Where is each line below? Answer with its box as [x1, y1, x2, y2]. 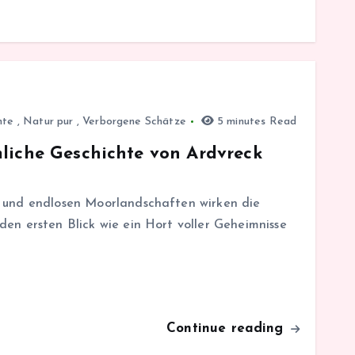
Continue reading [166, 321, 288, 335]
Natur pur [23, 115, 74, 128]
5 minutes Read [213, 115, 297, 128]
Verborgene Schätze [82, 115, 186, 128]
